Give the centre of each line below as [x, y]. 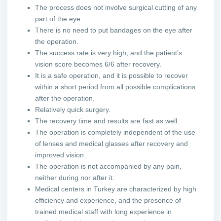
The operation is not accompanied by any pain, [109, 166]
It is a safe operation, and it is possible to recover [112, 75]
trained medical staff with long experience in [104, 211]
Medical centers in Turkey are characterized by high [116, 189]
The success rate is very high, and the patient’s [109, 53]
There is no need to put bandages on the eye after [114, 30]
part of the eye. [59, 18]
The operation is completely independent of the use [115, 132]
